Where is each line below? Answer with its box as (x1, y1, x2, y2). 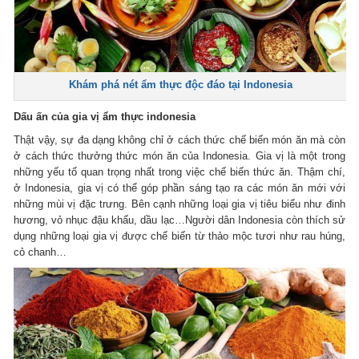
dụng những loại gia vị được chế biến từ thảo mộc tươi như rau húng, (14, 229, 345, 242)
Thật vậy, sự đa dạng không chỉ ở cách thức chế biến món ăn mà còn (14, 133, 345, 146)
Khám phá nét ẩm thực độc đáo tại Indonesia (68, 78, 292, 91)
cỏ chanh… (14, 245, 67, 258)
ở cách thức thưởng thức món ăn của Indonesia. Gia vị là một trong (14, 149, 345, 162)
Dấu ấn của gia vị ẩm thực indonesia (14, 110, 196, 123)
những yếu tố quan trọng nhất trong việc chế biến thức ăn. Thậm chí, (14, 165, 345, 178)
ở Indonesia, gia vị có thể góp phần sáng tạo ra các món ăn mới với (14, 181, 345, 194)
